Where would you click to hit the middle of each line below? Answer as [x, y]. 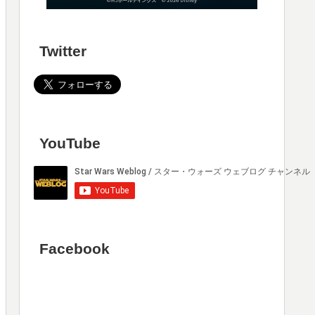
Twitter [63, 51]
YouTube [70, 143]
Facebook [75, 249]
